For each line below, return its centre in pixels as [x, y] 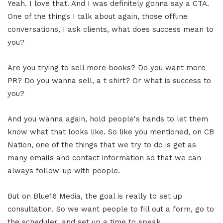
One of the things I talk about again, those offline [98, 16]
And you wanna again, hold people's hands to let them [108, 119]
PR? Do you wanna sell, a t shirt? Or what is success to [109, 80]
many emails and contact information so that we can [104, 158]
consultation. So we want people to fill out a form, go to [111, 209]
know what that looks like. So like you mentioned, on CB [111, 132]
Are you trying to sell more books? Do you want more [107, 67]
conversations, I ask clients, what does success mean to [111, 29]
